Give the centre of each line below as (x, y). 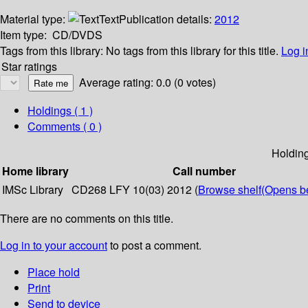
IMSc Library (33, 190)
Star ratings (29, 67)
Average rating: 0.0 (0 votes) (147, 82)
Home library (35, 171)
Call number (204, 171)
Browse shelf (230, 190)
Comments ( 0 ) (65, 126)
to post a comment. (154, 245)
